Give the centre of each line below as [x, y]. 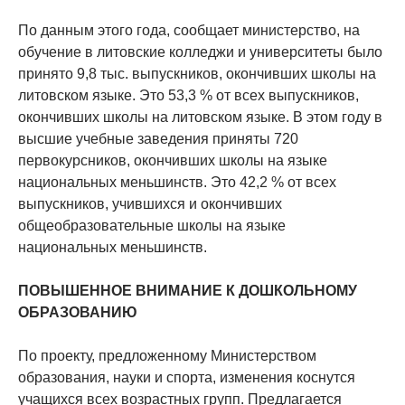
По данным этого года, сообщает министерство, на [189, 31]
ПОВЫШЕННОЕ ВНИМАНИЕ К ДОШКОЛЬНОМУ [188, 291]
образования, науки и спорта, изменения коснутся [187, 378]
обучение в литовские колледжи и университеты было [200, 52]
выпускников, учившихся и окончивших [150, 204]
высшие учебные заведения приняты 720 [158, 139]
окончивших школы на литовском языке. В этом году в [200, 118]
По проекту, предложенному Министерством [167, 356]
